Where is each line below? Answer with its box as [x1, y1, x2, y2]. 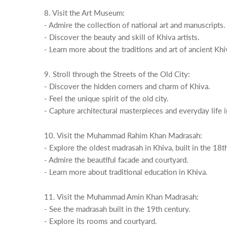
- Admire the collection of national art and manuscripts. [44, 20, 225, 29]
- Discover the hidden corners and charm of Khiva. [44, 82, 210, 91]
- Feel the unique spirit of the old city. [44, 94, 169, 103]
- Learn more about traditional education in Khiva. [44, 167, 208, 176]
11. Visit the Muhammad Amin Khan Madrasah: [44, 192, 199, 201]
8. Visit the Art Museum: [44, 8, 125, 17]
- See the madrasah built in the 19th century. [44, 204, 191, 213]
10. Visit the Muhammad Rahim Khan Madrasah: [44, 131, 202, 140]
